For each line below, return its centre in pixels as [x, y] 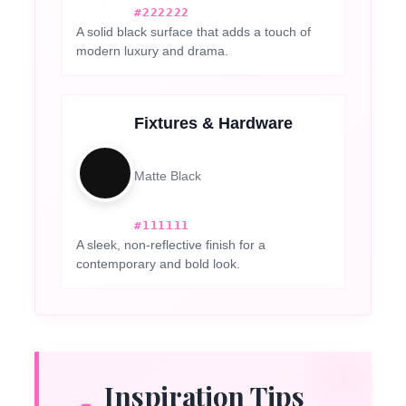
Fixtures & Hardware [214, 124]
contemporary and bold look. [159, 264]
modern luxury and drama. [153, 51]
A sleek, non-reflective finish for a [171, 245]
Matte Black [168, 176]
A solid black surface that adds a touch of [194, 32]
